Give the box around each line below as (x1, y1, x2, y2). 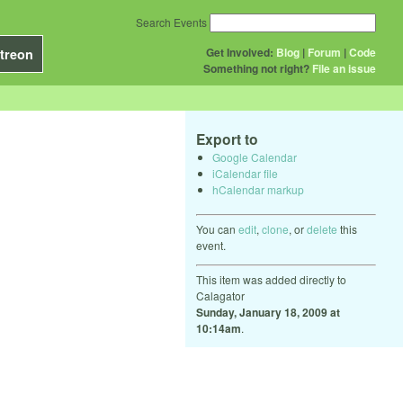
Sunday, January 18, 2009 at (196, 303, 340, 320)
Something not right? (203, 60, 309, 76)
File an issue (312, 60, 376, 76)
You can (196, 220, 238, 237)
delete (307, 220, 337, 237)
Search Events (136, 14, 207, 30)
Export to (196, 129, 258, 149)
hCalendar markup (212, 181, 304, 197)
